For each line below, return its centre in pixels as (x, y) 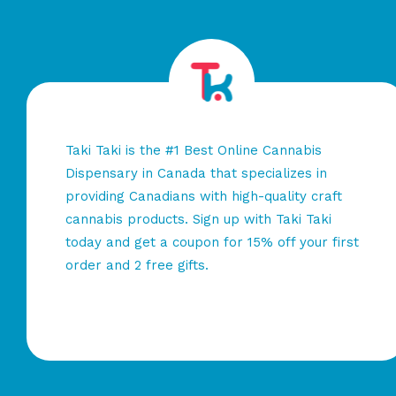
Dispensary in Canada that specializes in (196, 173)
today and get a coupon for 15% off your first (212, 242)
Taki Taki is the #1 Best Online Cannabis (194, 150)
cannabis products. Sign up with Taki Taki (198, 219)
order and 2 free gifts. (137, 265)
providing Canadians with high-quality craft (204, 196)
